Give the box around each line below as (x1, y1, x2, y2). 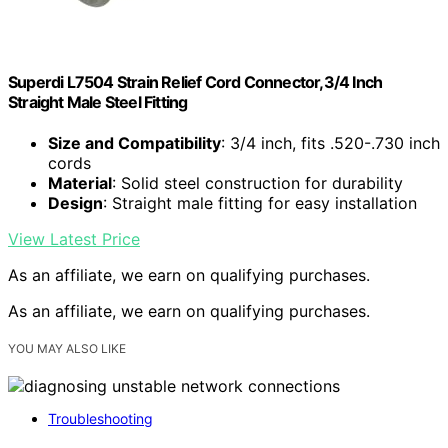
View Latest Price (8, 228, 140, 249)
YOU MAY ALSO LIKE (8, 341, 126, 356)
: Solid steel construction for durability (112, 172, 403, 193)
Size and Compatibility (48, 132, 221, 153)
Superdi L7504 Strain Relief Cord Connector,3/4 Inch (8, 71, 383, 92)
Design (48, 192, 103, 213)
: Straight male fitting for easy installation (103, 192, 417, 213)
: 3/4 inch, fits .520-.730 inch (221, 132, 440, 153)
